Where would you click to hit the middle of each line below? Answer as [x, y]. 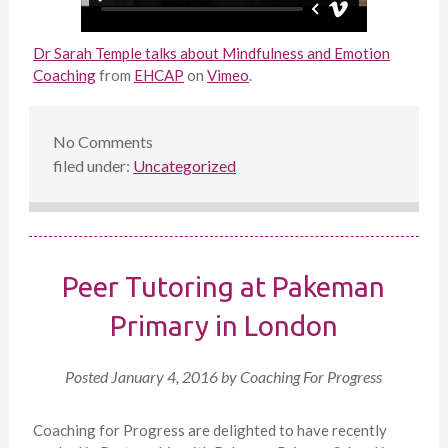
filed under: [92, 166]
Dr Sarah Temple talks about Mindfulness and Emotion [211, 53]
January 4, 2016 [165, 377]
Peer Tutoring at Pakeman [224, 287]
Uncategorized [184, 166]
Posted [88, 377]
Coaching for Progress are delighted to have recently [209, 430]
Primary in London [223, 326]
